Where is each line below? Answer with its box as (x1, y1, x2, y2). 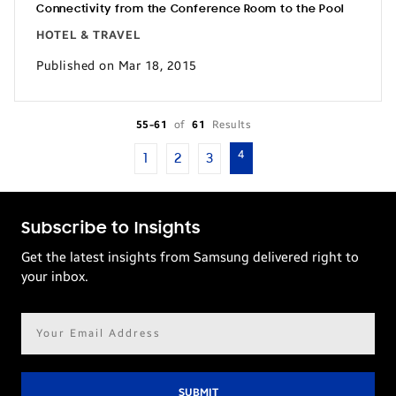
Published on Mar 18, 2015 (36, 57, 197, 73)
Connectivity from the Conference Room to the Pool (36, 4, 346, 15)
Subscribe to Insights (21, 220, 201, 238)
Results (211, 118, 252, 131)
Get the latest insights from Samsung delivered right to (21, 249, 359, 265)
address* (20, 335, 76, 352)
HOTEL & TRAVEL (36, 28, 141, 42)
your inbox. (21, 269, 88, 285)
